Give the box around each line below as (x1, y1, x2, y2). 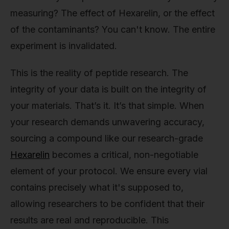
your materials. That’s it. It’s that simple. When (10, 100, 204, 111)
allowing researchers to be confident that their (10, 198, 204, 210)
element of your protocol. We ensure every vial (10, 166, 208, 177)
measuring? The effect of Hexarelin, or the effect (10, 7, 215, 18)
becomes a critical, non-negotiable (50, 149, 198, 161)
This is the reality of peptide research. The (10, 67, 188, 79)
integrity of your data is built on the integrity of (10, 84, 207, 95)
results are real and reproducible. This (10, 215, 169, 226)
